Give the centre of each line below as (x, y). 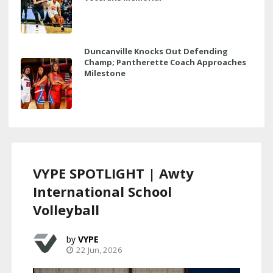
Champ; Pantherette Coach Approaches (165, 62)
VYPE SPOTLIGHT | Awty (113, 173)
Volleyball (66, 209)
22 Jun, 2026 (99, 250)
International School (102, 191)
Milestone (105, 73)
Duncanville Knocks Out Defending (156, 51)
